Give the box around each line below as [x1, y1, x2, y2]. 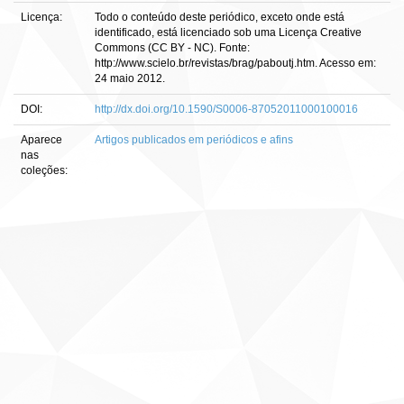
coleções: [21, 164, 68, 177]
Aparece [21, 133, 62, 146]
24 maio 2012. [95, 72, 165, 85]
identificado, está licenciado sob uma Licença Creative [95, 26, 362, 39]
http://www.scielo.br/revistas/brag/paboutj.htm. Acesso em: [95, 57, 376, 69]
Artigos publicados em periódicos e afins [95, 133, 293, 146]
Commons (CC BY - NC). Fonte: [95, 41, 250, 54]
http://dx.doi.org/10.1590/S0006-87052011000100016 [95, 103, 358, 115]
